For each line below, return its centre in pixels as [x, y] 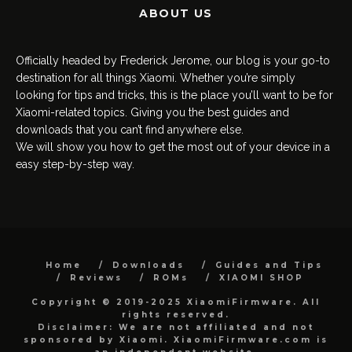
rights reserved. [176, 315]
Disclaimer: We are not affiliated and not [176, 327]
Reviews [96, 278]
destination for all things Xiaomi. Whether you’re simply [156, 78]
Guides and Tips [269, 265]
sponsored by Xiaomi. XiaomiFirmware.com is [176, 340]
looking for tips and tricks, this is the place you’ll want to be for [174, 95]
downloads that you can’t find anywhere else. [130, 130]
